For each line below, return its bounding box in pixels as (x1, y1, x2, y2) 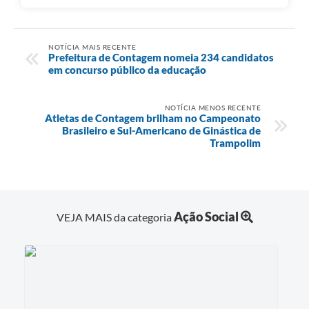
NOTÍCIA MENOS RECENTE (164, 103, 261, 112)
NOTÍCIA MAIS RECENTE (48, 42, 136, 51)
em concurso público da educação (48, 63, 208, 76)
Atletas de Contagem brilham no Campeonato (45, 111, 261, 124)
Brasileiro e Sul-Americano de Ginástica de (62, 123, 261, 137)
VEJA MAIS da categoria (56, 210, 174, 224)
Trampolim (210, 136, 261, 149)
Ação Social (173, 209, 239, 225)
